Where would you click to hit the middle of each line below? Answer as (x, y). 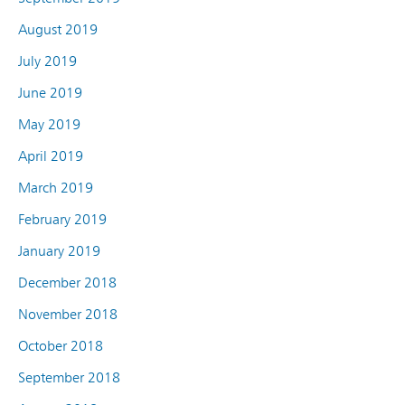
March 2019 (56, 187)
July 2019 (47, 61)
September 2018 (69, 377)
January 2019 (59, 250)
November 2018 (68, 314)
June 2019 (50, 92)
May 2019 (49, 124)
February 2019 (62, 219)
